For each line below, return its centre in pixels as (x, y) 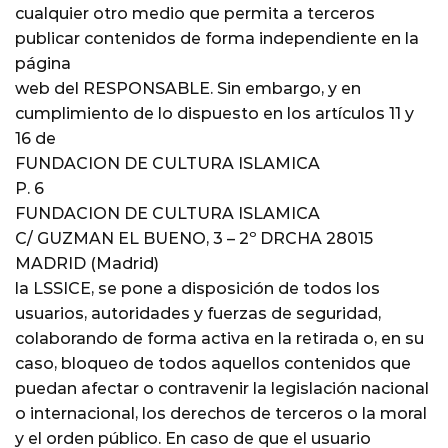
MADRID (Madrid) (87, 263)
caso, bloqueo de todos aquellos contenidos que (213, 363)
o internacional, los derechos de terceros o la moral (221, 413)
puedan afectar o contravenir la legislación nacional (222, 388)
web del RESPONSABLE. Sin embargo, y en (188, 88)
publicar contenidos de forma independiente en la (217, 38)
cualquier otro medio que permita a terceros (195, 13)
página (43, 63)
